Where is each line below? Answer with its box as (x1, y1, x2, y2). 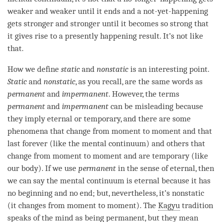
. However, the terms (109, 89, 179, 99)
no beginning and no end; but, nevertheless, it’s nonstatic (7, 188, 204, 198)
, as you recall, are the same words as (75, 76, 203, 86)
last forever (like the (7, 138, 82, 148)
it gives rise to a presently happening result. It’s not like (7, 31, 203, 41)
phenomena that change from (7, 126, 111, 136)
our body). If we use (7, 163, 78, 173)
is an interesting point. (130, 64, 209, 74)
